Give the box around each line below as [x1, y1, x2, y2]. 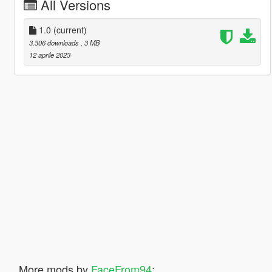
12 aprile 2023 [29, 49, 70, 59]
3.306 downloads [29, 37, 81, 47]
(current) [53, 23, 87, 36]
